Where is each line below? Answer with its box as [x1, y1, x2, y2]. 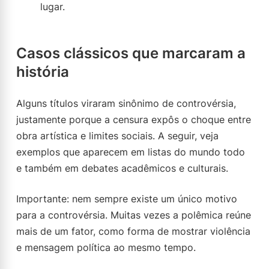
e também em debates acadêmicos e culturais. [16, 162, 228, 174]
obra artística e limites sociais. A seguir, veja [16, 130, 219, 142]
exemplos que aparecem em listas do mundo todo [16, 146, 245, 158]
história [16, 63, 69, 80]
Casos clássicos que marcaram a [16, 44, 246, 62]
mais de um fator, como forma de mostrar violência [16, 225, 250, 237]
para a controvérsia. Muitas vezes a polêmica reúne [16, 209, 251, 221]
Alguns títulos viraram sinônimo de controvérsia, [16, 97, 236, 109]
